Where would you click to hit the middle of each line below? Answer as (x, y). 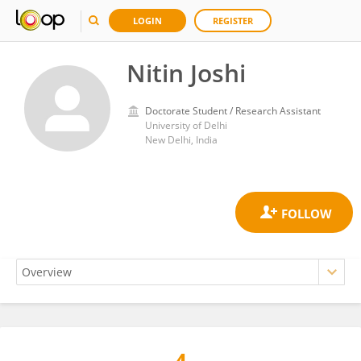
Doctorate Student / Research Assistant (233, 111)
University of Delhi (186, 125)
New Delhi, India (181, 140)
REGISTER (233, 21)
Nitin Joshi (186, 73)
